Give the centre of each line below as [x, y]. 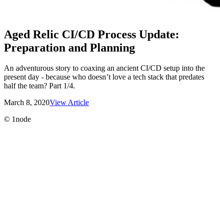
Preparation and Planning [69, 47]
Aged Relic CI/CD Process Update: [92, 34]
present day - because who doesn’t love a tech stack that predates [104, 77]
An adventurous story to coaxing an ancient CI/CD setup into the [104, 68]
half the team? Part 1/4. [40, 86]
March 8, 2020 [27, 103]
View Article [69, 103]
